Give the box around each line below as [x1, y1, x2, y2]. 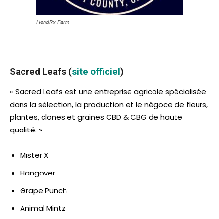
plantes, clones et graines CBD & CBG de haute [10, 111, 182, 122]
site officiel [72, 66, 120, 77]
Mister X [20, 150, 48, 160]
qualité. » [10, 124, 42, 135]
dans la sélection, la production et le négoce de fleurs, [10, 99, 208, 109]
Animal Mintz [20, 202, 66, 213]
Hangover [20, 167, 55, 178]
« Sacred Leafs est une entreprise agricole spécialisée [10, 86, 206, 97]
